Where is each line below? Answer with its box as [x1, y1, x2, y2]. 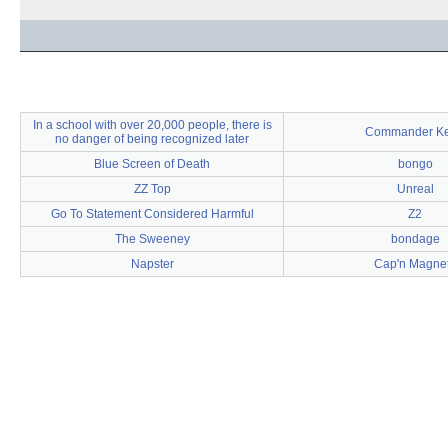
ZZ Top [133, 181, 171, 196]
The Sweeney [114, 231, 190, 246]
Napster [130, 256, 174, 271]
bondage [390, 231, 440, 246]
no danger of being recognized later [55, 131, 249, 146]
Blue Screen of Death [94, 156, 210, 171]
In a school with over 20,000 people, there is [32, 117, 272, 132]
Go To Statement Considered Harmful [50, 206, 254, 221]
